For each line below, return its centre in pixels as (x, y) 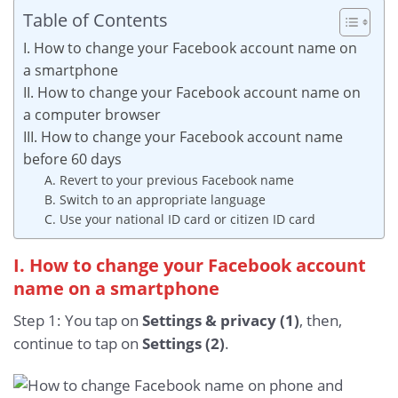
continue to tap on (78, 343)
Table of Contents (96, 19)
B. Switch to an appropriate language (155, 199)
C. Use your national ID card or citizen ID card (179, 219)
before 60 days (72, 159)
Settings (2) (183, 343)
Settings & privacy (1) (221, 320)
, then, (321, 320)
